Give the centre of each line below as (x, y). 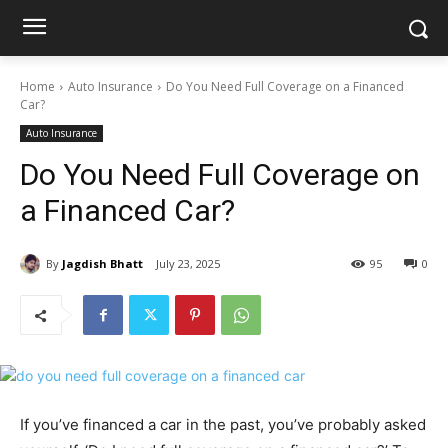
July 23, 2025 (188, 264)
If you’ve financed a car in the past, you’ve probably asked (223, 425)
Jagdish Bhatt (102, 263)
